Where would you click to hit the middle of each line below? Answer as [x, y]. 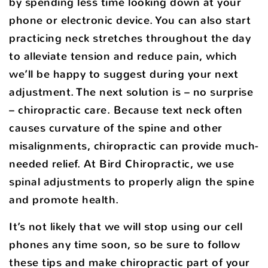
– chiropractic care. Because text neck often [126, 110]
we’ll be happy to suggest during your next [124, 74]
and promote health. [64, 200]
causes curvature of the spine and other [116, 128]
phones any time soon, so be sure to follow [124, 244]
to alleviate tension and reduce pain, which [123, 56]
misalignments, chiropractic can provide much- [134, 146]
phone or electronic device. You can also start [130, 20]
